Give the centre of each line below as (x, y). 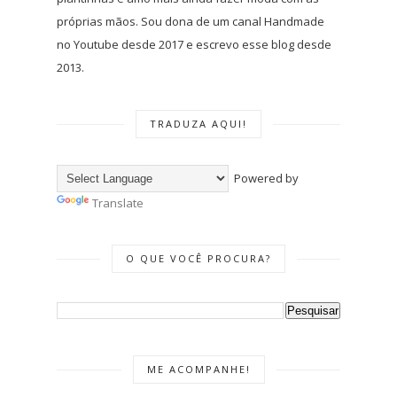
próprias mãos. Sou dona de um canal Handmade (191, 21)
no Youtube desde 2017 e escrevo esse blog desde (194, 44)
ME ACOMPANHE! (198, 369)
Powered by (264, 178)
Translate (118, 202)
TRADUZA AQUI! (198, 123)
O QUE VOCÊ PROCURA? (198, 258)
